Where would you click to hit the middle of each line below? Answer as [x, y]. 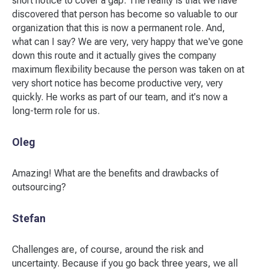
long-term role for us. [56, 111]
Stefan [29, 218]
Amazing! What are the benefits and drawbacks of [115, 173]
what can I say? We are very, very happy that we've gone [128, 42]
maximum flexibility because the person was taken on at [128, 69]
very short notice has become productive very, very [117, 83]
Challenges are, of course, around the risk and [108, 249]
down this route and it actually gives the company [114, 56]
